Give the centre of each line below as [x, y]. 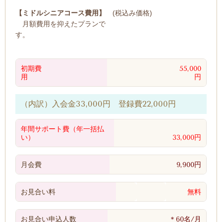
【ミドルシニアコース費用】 [60, 13]
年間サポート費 [45, 129]
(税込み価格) [129, 13]
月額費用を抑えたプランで [60, 24]
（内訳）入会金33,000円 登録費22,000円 [98, 104]
